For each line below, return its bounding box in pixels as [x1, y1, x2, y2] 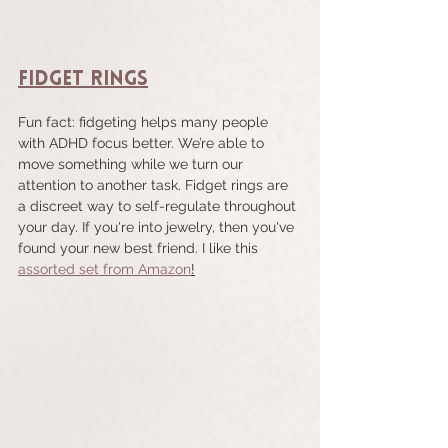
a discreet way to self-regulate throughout [18, 198, 300, 215]
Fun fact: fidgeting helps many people [18, 114, 272, 131]
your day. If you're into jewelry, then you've [18, 219, 298, 236]
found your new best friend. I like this [18, 240, 262, 257]
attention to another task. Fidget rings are [18, 177, 292, 194]
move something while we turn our [18, 156, 247, 173]
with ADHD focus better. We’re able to [18, 135, 268, 152]
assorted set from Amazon [18, 261, 191, 278]
